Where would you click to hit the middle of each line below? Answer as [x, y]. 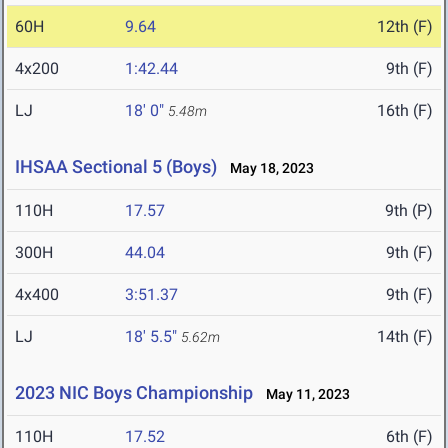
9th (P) [409, 211]
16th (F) [405, 111]
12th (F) [405, 27]
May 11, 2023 [303, 394]
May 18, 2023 [267, 168]
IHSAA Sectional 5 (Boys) [116, 167]
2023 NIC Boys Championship [134, 393]
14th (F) [405, 337]
